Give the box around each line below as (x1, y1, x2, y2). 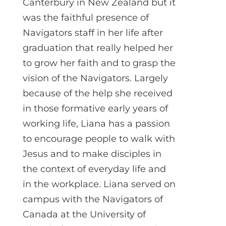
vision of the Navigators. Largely (22, 72, 168, 84)
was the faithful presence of (22, 12, 149, 23)
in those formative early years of (22, 102, 168, 114)
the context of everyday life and (22, 163, 166, 175)
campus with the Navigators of (22, 193, 163, 205)
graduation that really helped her (22, 42, 173, 53)
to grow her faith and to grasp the (22, 57, 176, 69)
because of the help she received (22, 87, 173, 99)
